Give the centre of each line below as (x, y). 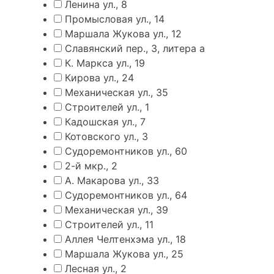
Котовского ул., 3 (106, 137)
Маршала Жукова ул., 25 (124, 254)
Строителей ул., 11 (109, 225)
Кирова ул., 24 (99, 78)
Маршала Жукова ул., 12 (123, 34)
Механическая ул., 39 (117, 210)
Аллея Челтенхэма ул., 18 (125, 239)
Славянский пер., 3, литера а (135, 49)
